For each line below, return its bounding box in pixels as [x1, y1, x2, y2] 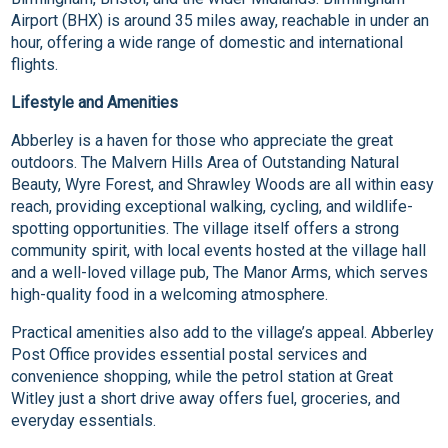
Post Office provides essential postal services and [11, 345, 368, 365]
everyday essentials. [11, 411, 157, 431]
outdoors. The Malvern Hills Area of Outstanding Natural [11, 153, 400, 173]
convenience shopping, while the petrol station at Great [11, 367, 394, 387]
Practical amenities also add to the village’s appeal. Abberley [11, 323, 435, 343]
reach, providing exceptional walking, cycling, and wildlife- [11, 197, 414, 217]
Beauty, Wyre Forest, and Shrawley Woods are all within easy [11, 175, 435, 195]
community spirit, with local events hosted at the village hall [11, 241, 427, 261]
